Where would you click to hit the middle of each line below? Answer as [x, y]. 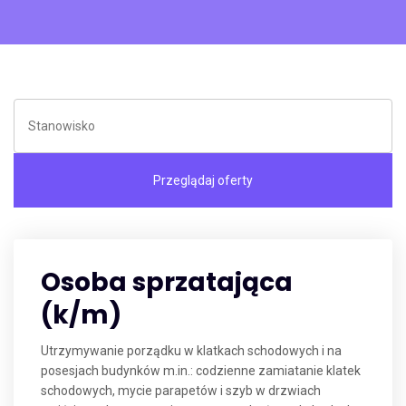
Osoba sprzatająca [167, 282]
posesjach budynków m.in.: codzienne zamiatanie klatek [201, 371]
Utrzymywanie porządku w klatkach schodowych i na [191, 351]
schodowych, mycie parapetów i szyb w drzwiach [181, 391]
